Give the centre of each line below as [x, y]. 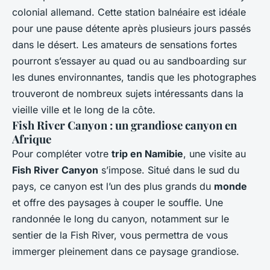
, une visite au [215, 153]
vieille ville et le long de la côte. [84, 109]
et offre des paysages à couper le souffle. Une [118, 202]
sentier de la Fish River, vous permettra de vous [120, 235]
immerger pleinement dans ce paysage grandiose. [126, 251]
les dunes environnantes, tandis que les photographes [134, 77]
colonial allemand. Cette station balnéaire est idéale [129, 12]
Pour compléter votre [62, 153]
